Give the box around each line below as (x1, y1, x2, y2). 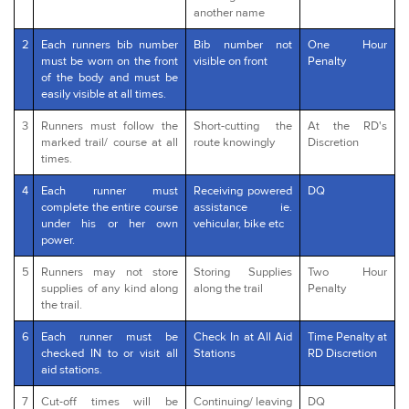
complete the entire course (41, 199, 178, 215)
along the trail (194, 280, 263, 296)
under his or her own (41, 215, 178, 231)
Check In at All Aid (194, 329, 292, 344)
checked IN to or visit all (41, 345, 178, 361)
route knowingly (194, 134, 275, 150)
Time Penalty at (308, 329, 387, 344)
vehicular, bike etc (194, 215, 284, 231)
